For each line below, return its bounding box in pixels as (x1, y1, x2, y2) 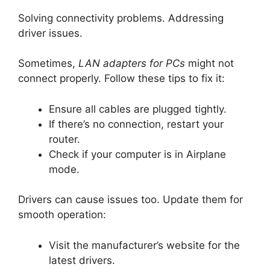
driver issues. (18, 27, 83, 39)
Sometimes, (18, 57, 78, 70)
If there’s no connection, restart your (49, 118, 224, 130)
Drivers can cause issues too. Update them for (18, 193, 243, 206)
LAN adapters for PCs (78, 57, 185, 70)
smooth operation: (18, 209, 106, 221)
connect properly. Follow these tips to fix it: (18, 72, 225, 85)
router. (49, 133, 80, 145)
